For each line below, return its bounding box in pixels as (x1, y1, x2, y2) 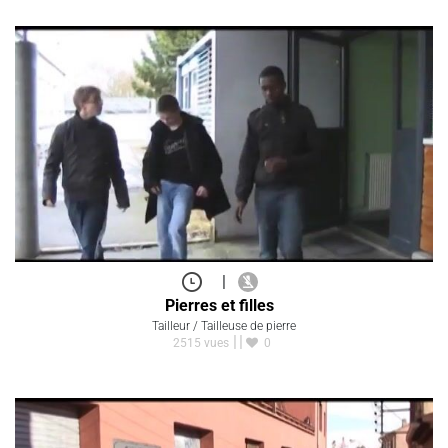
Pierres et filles (165, 295, 274, 315)
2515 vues (172, 335, 229, 350)
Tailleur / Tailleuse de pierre (152, 319, 296, 334)
